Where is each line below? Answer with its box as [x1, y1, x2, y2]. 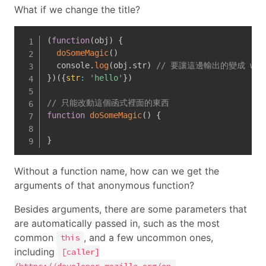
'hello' [89, 72, 123, 83]
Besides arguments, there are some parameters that [14, 202, 247, 215]
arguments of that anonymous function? [14, 179, 194, 191]
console [46, 60, 90, 70]
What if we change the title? [14, 3, 140, 15]
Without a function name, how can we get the [14, 164, 219, 177]
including [14, 245, 58, 258]
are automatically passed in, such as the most [14, 217, 220, 229]
